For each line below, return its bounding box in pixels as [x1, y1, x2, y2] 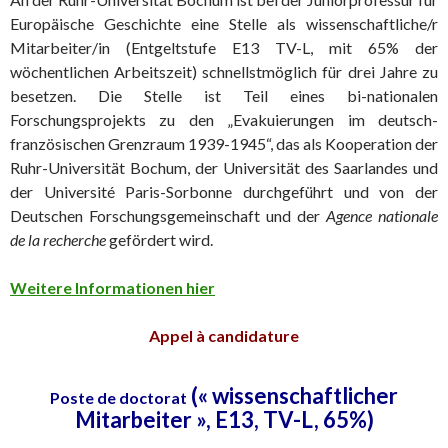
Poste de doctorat [50, 388, 187, 407]
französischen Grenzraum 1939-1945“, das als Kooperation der [10, 134, 438, 153]
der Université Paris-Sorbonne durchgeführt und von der [10, 182, 438, 201]
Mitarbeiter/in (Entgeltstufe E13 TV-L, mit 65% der [10, 38, 438, 57]
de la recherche [10, 230, 106, 249]
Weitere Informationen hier [10, 278, 215, 297]
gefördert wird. [106, 230, 213, 249]
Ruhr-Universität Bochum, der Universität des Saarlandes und [10, 158, 438, 177]
